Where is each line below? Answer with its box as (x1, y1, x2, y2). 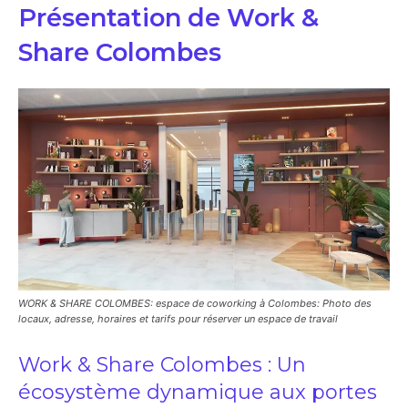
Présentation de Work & (18, 2, 319, 33)
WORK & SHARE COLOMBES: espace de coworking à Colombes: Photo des (18, 296, 372, 310)
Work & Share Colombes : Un (18, 352, 306, 377)
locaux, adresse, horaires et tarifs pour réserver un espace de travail (18, 311, 338, 325)
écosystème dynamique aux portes (18, 379, 377, 404)
